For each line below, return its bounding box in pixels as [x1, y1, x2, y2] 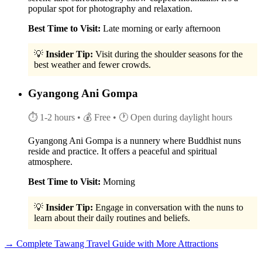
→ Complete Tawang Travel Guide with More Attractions [5, 239, 218, 249]
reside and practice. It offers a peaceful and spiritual [28, 146, 217, 157]
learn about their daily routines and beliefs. [34, 213, 190, 223]
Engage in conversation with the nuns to [93, 202, 243, 213]
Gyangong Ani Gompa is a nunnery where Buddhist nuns [28, 136, 241, 146]
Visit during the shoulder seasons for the [93, 49, 243, 60]
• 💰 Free [77, 112, 111, 123]
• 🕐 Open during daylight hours [113, 112, 232, 123]
